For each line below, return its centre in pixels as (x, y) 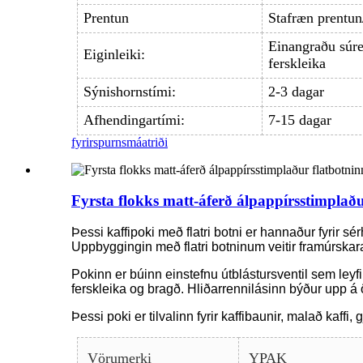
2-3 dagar (296, 92)
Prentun (106, 18)
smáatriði (145, 142)
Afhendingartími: (134, 120)
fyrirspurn (96, 142)
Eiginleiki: (114, 55)
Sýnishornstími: (129, 92)
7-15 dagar (299, 120)
